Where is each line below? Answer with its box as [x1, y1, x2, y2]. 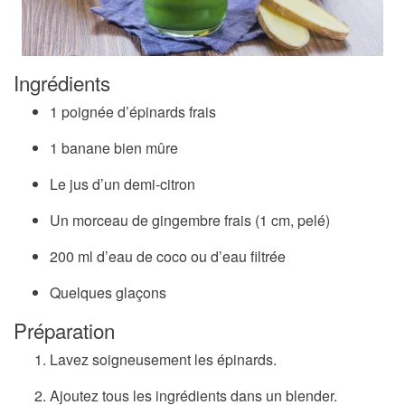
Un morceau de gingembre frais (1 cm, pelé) [50, 210, 330, 231]
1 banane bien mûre [50, 137, 178, 159]
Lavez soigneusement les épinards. [50, 349, 277, 371]
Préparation [14, 316, 115, 345]
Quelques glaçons [50, 282, 166, 304]
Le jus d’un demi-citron [50, 174, 195, 195]
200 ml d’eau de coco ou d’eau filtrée [50, 246, 286, 268]
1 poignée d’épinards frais [50, 101, 216, 123]
